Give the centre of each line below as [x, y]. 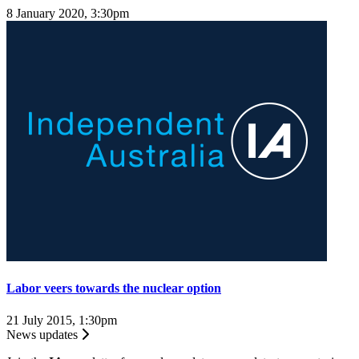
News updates [44, 334]
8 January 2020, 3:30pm [68, 14]
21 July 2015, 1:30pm [62, 320]
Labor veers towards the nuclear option [114, 288]
